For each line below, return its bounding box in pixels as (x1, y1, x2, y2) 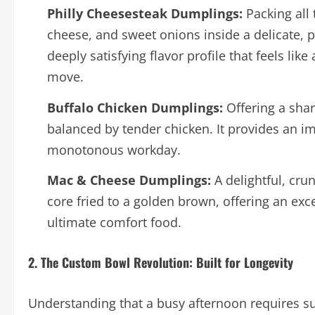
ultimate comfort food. (47, 214, 181, 231)
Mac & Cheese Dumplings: (47, 172, 211, 188)
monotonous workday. (47, 141, 181, 158)
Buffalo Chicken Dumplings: (47, 98, 223, 116)
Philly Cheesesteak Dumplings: (47, 5, 243, 22)
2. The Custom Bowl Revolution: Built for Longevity (28, 253, 293, 271)
